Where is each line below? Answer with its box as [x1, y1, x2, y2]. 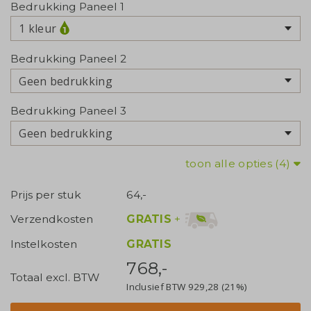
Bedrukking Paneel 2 [10, 52, 126, 66]
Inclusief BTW [126, 280, 188, 293]
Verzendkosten [10, 212, 93, 226]
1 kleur [19, 21, 57, 37]
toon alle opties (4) [185, 157, 294, 171]
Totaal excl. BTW [10, 271, 99, 285]
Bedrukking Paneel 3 [10, 104, 126, 118]
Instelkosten [10, 237, 77, 251]
